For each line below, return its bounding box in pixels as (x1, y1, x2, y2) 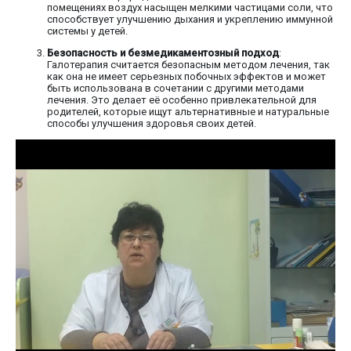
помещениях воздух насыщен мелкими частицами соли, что (47, 2, 333, 14)
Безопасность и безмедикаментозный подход (47, 47, 279, 60)
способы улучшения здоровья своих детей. (47, 118, 256, 130)
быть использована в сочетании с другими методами (47, 82, 304, 95)
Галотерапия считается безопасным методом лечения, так (47, 59, 330, 71)
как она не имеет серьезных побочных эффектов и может (47, 71, 326, 83)
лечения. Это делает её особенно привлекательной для (47, 94, 317, 107)
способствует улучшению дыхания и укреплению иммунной (47, 13, 333, 26)
